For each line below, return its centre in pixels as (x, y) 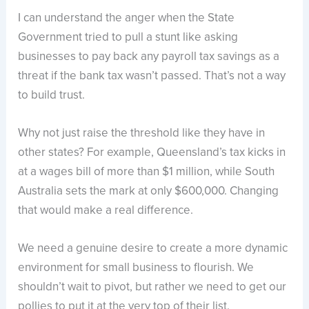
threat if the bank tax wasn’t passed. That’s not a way (152, 75)
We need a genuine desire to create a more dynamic (153, 248)
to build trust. (52, 94)
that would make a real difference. (106, 210)
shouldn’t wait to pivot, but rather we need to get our (152, 287)
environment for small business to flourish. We (136, 268)
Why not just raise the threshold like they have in (142, 133)
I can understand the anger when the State (127, 17)
